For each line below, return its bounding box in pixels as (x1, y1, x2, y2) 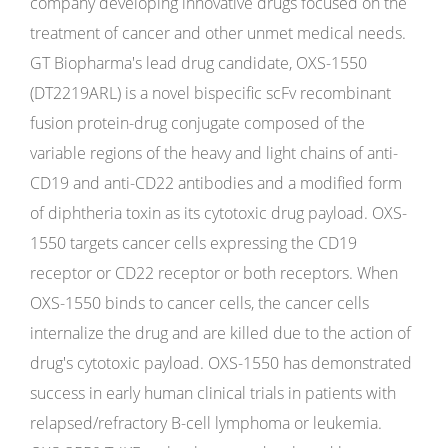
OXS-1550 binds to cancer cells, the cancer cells (30, 292, 369, 314)
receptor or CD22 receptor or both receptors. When (30, 262, 398, 284)
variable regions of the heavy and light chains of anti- (30, 142, 398, 164)
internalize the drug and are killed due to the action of (30, 322, 411, 344)
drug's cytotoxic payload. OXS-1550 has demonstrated (30, 352, 412, 374)
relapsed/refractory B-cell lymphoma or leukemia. (30, 412, 382, 434)
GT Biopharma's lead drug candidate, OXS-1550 (30, 52, 367, 74)
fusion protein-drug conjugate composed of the (30, 112, 365, 134)
